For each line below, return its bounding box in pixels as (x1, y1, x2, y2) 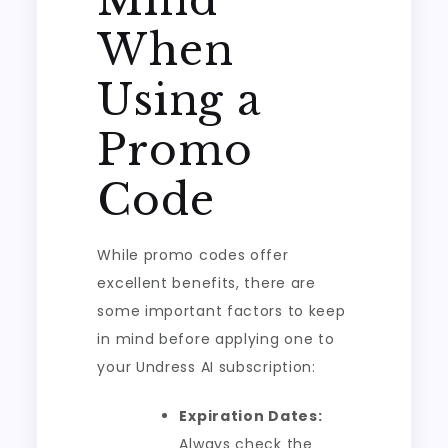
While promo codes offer (97, 245, 289, 265)
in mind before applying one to (97, 329, 335, 349)
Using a (97, 74, 261, 126)
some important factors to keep (97, 301, 346, 321)
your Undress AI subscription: (97, 357, 316, 377)
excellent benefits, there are (97, 273, 316, 293)
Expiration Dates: (179, 406, 323, 426)
